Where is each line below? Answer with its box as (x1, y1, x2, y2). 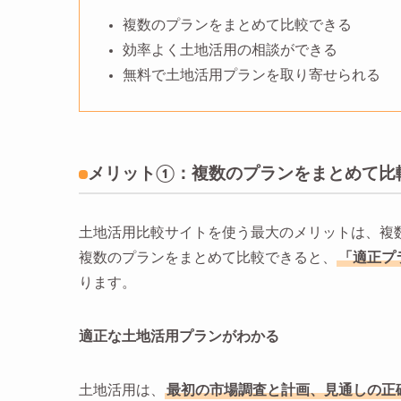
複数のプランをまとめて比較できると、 (79, 251, 337, 266)
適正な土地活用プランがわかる (79, 329, 279, 345)
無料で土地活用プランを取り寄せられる (123, 67, 380, 82)
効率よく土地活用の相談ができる (123, 42, 337, 57)
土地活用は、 (79, 383, 165, 398)
